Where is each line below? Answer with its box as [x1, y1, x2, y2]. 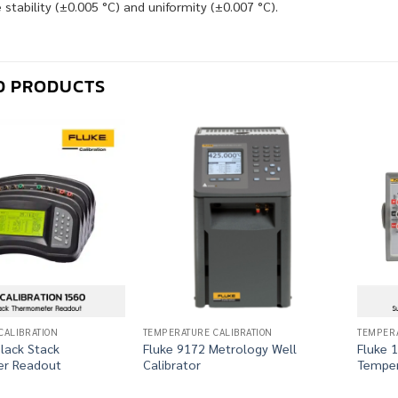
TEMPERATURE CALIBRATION [142, 324, 273, 338]
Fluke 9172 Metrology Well [142, 339, 297, 356]
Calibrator [142, 355, 201, 372]
